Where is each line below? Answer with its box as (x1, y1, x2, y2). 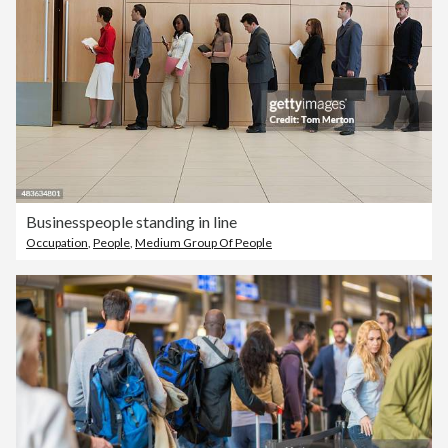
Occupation (26, 235, 88, 251)
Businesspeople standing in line (26, 212, 237, 232)
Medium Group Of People (135, 235, 272, 251)
